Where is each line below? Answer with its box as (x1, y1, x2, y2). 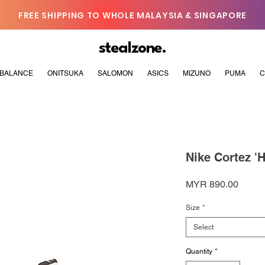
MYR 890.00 (186, 179, 238, 190)
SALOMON (98, 69, 133, 78)
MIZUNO (183, 69, 211, 78)
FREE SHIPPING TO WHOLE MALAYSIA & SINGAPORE (18, 9, 247, 21)
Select (193, 223, 214, 232)
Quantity (186, 247, 212, 256)
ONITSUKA (47, 69, 83, 78)
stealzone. (98, 41, 166, 56)
